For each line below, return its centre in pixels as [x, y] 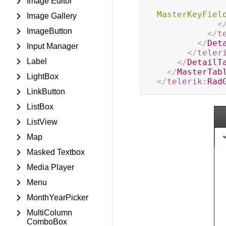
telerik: [187, 81]
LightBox [43, 76]
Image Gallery [52, 16]
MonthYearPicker [58, 197]
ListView [42, 122]
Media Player [50, 167]
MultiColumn [49, 213]
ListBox [40, 107]
